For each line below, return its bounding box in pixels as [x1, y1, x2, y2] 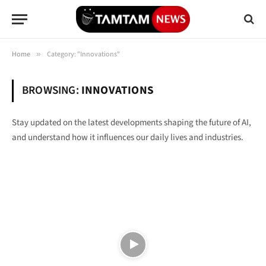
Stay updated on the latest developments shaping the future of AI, [12, 116, 251, 129]
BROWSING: [22, 83, 81, 99]
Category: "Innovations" [47, 49, 120, 59]
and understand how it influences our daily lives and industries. [12, 131, 243, 144]
